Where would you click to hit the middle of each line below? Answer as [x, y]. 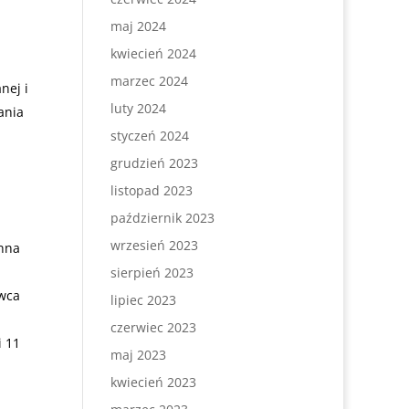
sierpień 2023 [152, 273]
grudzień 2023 [154, 163]
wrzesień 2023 [154, 245]
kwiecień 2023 [153, 382]
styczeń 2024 [149, 136]
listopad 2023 [151, 190]
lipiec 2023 [143, 300]
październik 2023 [162, 218]
